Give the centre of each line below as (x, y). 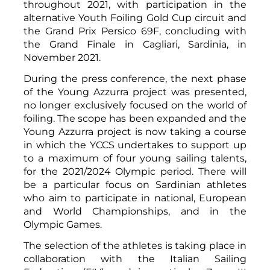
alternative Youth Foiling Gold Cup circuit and (135, 17)
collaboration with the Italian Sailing (135, 259)
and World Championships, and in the (135, 211)
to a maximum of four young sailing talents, (135, 158)
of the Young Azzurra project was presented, (135, 92)
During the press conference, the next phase (135, 78)
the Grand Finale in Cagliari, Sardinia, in (135, 44)
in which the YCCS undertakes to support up (135, 145)
